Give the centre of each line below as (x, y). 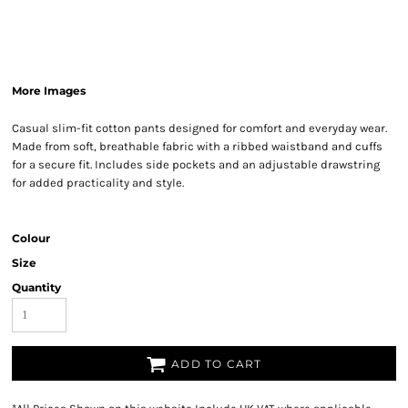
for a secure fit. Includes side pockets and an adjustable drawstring (196, 164)
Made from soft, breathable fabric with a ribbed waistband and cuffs (197, 146)
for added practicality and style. (98, 183)
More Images (49, 91)
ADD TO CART (217, 364)
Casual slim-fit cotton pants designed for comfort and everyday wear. (199, 128)
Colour (31, 238)
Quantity (36, 287)
